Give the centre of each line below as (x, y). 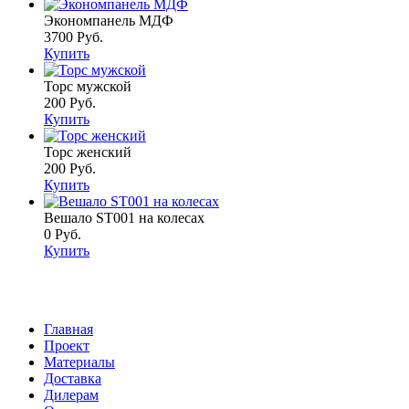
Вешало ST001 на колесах (124, 218)
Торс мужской (88, 87)
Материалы (79, 362)
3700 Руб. (73, 37)
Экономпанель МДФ (109, 21)
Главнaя (68, 330)
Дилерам (71, 395)
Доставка (73, 379)
